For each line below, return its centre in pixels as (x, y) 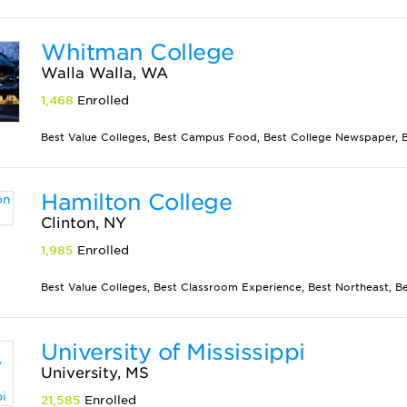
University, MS (95, 373)
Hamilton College (137, 202)
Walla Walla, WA (105, 73)
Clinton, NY (84, 223)
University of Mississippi (173, 352)
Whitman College (138, 52)
